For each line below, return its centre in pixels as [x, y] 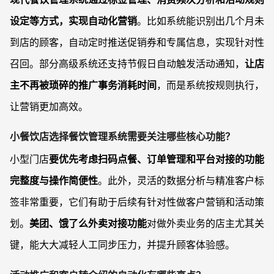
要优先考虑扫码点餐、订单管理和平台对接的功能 [157, 159]
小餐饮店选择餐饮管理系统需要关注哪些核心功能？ [122, 137]
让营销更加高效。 [49, 107]
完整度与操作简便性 [54, 181]
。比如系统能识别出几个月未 [201, 21]
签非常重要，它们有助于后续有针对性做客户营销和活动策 [137, 202]
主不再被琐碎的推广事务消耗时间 [83, 85]
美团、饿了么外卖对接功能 [88, 224]
